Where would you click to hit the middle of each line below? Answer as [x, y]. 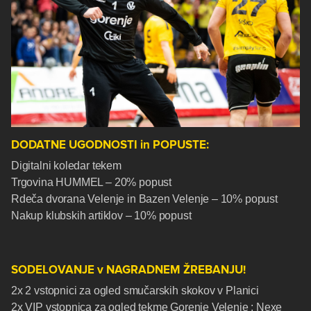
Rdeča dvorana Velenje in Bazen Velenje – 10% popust [144, 199]
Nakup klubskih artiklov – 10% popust [101, 216]
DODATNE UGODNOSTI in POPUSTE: [110, 145]
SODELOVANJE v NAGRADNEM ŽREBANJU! [128, 270]
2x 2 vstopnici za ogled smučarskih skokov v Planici [135, 291]
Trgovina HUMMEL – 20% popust [91, 183]
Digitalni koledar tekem [66, 166]
